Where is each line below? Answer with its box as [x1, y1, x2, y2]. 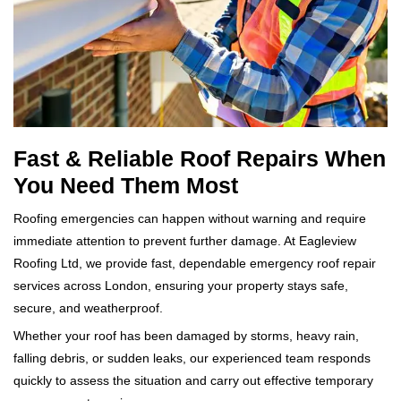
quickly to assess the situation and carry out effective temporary [13, 373, 373, 388]
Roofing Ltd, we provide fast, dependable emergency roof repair [13, 256, 376, 271]
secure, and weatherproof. [13, 301, 163, 316]
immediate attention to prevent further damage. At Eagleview [13, 234, 356, 249]
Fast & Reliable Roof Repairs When [13, 146, 386, 172]
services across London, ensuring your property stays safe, [13, 278, 348, 294]
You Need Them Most [13, 173, 238, 199]
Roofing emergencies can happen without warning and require [13, 211, 366, 226]
